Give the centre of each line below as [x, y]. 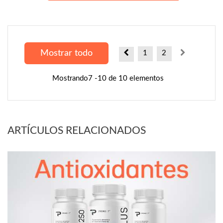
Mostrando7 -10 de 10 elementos [108, 78]
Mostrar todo [66, 53]
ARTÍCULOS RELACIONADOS [77, 130]
